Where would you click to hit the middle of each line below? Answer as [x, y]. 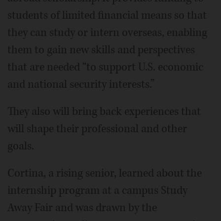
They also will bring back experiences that [104, 111]
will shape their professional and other [97, 129]
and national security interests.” [81, 84]
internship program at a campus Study [97, 190]
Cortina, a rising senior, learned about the [105, 173]
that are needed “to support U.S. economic [105, 67]
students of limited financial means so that [107, 15]
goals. [21, 146]
